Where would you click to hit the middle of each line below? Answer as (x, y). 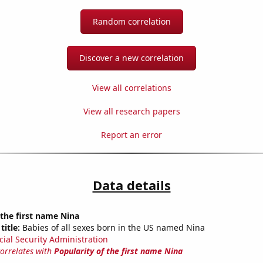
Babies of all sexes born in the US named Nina (112, 228)
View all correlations (131, 88)
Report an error (131, 135)
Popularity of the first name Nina (118, 251)
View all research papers (131, 112)
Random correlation (131, 22)
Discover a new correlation (131, 58)
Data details (131, 185)
